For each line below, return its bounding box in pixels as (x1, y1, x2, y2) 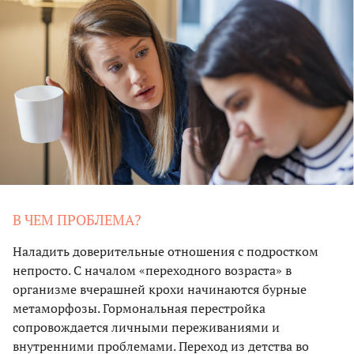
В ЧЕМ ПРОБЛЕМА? (13, 209, 141, 229)
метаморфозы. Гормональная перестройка (13, 299, 265, 317)
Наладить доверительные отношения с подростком (13, 242, 318, 260)
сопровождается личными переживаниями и (13, 318, 280, 336)
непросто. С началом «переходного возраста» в (13, 261, 292, 279)
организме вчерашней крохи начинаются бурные (13, 280, 307, 298)
